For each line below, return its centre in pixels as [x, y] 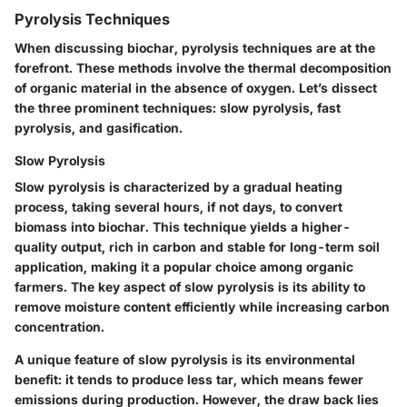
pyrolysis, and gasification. [99, 128]
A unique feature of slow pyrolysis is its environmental [185, 360]
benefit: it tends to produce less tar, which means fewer [189, 380]
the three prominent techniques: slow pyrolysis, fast [178, 108]
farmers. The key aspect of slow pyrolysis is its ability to [190, 287]
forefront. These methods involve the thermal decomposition [203, 68]
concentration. [60, 327]
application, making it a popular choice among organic [184, 267]
